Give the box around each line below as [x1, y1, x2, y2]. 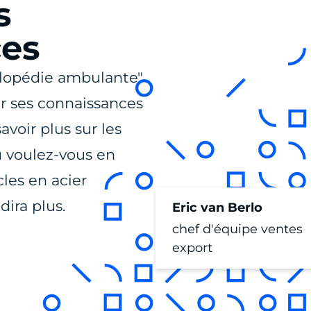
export [172, 240, 212, 256]
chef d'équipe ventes [172, 221, 303, 237]
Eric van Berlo [172, 200, 262, 216]
